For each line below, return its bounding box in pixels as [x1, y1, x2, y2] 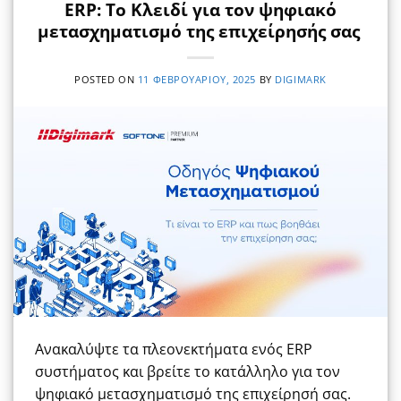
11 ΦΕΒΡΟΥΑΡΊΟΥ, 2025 [137, 73, 257, 87]
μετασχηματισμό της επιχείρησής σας [37, 19, 364, 44]
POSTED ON [74, 73, 138, 87]
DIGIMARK [275, 73, 327, 87]
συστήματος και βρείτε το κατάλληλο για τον [35, 362, 340, 382]
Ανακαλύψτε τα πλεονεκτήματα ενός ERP [35, 339, 312, 360]
